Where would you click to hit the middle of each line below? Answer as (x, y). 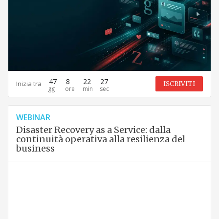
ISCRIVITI (179, 84)
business (35, 148)
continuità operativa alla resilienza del (100, 139)
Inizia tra (29, 84)
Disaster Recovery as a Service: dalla (93, 130)
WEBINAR (33, 117)
